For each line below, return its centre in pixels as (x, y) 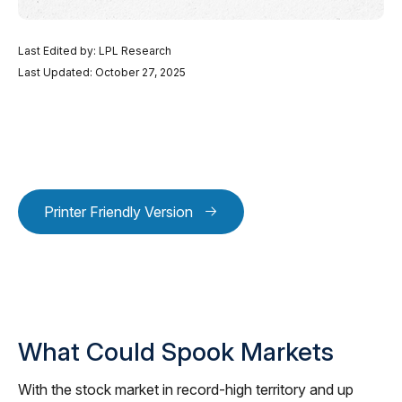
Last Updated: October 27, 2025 (102, 72)
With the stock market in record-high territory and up (186, 389)
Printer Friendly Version (118, 212)
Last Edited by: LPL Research (95, 51)
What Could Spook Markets (176, 352)
